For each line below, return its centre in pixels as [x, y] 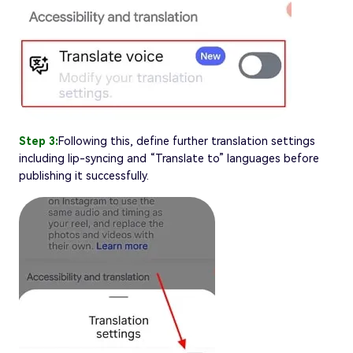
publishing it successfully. [84, 175]
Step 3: [39, 141]
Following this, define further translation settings [187, 141]
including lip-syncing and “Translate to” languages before [169, 158]
